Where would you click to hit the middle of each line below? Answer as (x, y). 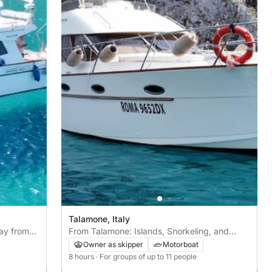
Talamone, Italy (100, 219)
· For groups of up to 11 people (147, 256)
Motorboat (181, 244)
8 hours (83, 256)
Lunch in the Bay (102, 243)
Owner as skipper (114, 244)
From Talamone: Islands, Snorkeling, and (149, 231)
